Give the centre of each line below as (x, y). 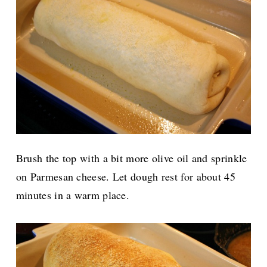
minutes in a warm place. (73, 195)
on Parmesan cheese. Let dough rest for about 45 (125, 177)
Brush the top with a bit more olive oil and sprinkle (131, 158)
